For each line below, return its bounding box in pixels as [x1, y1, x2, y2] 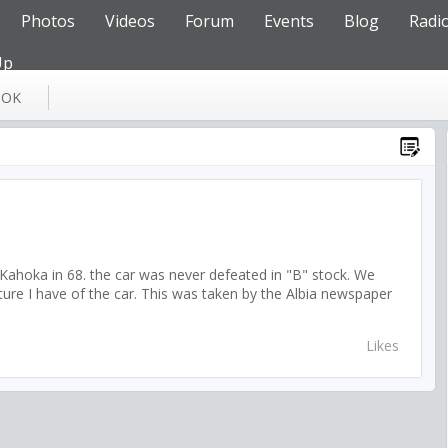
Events [264, 10, 314, 32]
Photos [21, 10, 75, 32]
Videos [105, 10, 155, 32]
